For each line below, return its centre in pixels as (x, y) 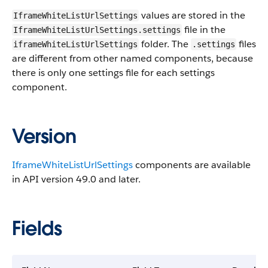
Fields (37, 228)
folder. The (165, 44)
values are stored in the (192, 15)
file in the (204, 30)
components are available (192, 165)
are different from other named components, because (133, 58)
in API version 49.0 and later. (76, 179)
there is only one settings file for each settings (113, 73)
